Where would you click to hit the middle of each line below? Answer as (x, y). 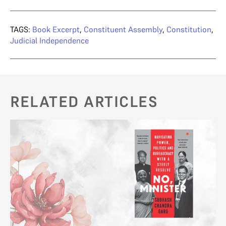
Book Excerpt (56, 29)
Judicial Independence (49, 40)
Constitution (189, 29)
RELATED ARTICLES (84, 101)
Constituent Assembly (123, 29)
